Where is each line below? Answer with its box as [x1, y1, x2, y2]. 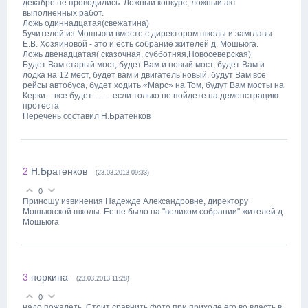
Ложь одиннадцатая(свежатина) [23, 19, 149, 28]
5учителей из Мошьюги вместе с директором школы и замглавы [23, 29, 272, 38]
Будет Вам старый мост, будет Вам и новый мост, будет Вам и [23, 60, 265, 69]
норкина [31, 272, 68, 283]
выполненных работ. [23, 8, 104, 18]
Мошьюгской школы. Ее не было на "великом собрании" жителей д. [23, 207, 285, 217]
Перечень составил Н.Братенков [23, 111, 151, 121]
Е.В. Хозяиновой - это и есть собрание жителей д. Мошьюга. [23, 39, 258, 49]
